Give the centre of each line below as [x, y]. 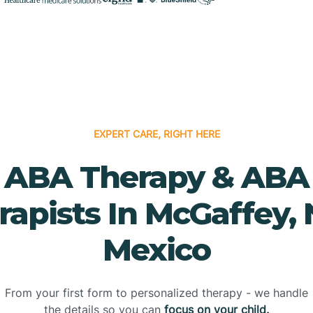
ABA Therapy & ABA [156, 176]
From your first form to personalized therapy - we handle [156, 292]
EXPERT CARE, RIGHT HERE [156, 133]
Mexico [156, 249]
